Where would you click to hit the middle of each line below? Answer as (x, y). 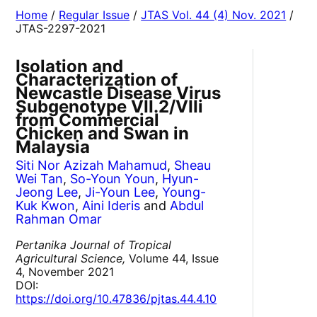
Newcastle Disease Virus (119, 93)
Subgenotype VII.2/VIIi (110, 107)
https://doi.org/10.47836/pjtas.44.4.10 (116, 299)
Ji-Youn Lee (120, 192)
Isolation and (70, 67)
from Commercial (88, 120)
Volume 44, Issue (172, 259)
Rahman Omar (59, 219)
